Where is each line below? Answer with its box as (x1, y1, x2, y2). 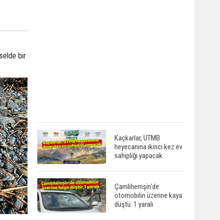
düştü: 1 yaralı (114, 199, 153, 209)
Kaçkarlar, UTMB (114, 133, 160, 142)
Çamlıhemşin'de (114, 182, 159, 191)
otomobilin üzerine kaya (114, 191, 182, 200)
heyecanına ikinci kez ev (114, 142, 182, 151)
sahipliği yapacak (114, 151, 163, 160)
